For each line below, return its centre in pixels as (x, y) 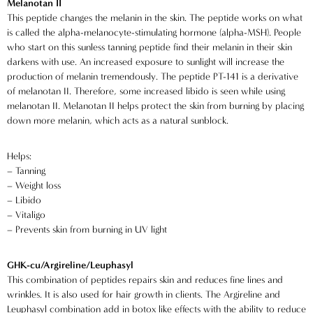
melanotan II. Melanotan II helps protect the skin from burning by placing (155, 106)
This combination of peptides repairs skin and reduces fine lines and (145, 280)
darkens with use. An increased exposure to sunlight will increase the (146, 62)
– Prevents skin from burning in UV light (87, 230)
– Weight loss (34, 185)
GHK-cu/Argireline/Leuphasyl (70, 265)
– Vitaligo (26, 215)
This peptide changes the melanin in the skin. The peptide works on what (155, 18)
